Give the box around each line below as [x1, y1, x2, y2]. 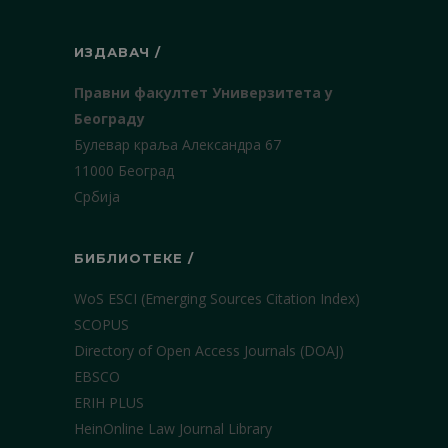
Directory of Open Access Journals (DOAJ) [74, 341, 344, 360]
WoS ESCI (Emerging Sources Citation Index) [74, 289, 360, 308]
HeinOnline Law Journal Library [74, 419, 272, 438]
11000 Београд [74, 161, 174, 180]
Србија [74, 187, 120, 206]
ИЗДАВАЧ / [74, 44, 161, 60]
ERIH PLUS [74, 393, 144, 412]
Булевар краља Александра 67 [74, 135, 281, 154]
